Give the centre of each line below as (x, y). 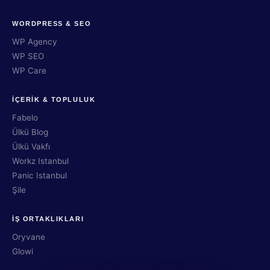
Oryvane (29, 237)
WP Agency (35, 42)
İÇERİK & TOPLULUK (54, 99)
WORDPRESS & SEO (52, 24)
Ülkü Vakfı (31, 146)
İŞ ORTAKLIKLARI (48, 219)
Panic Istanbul (39, 175)
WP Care (29, 71)
